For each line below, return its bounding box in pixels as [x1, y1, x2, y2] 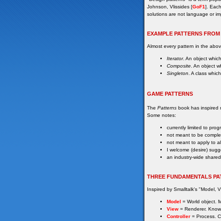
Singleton [167, 71, 188, 76]
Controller [167, 213, 190, 219]
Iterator [167, 56, 183, 61]
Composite [167, 63, 191, 69]
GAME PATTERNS [147, 91, 193, 97]
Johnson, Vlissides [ [147, 4, 192, 9]
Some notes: [147, 112, 176, 118]
